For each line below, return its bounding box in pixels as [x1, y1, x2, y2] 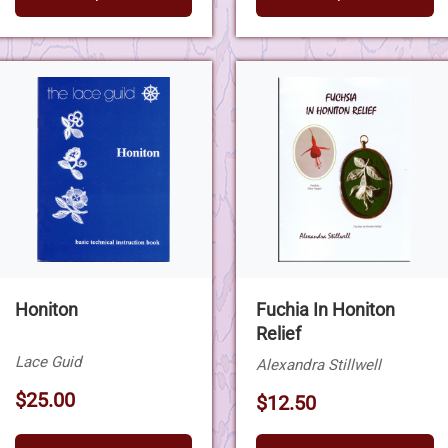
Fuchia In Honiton [256, 300, 395, 321]
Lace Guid [14, 353, 82, 372]
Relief [256, 324, 301, 345]
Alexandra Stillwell [256, 356, 381, 375]
